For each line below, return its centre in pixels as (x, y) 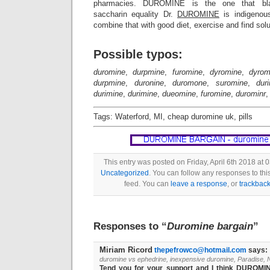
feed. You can (147, 184)
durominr (251, 94)
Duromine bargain (210, 226)
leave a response (199, 184)
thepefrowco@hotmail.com (200, 250)
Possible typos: (138, 54)
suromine (231, 83)
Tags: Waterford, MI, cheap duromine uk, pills (173, 117)
